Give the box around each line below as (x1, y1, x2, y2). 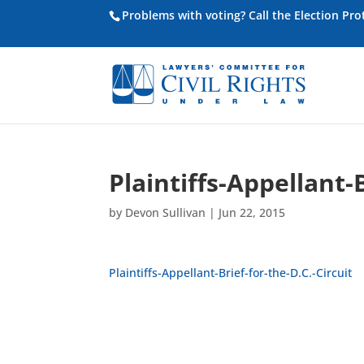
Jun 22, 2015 (219, 205, 286, 220)
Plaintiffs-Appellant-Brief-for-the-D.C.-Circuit (109, 265, 353, 280)
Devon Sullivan (125, 205, 206, 220)
